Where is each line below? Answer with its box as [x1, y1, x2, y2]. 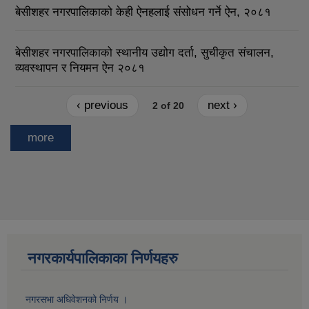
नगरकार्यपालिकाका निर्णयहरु [28, 249, 178, 267]
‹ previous [77, 99, 129, 112]
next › [207, 99, 237, 112]
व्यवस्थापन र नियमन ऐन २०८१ [15, 61, 145, 74]
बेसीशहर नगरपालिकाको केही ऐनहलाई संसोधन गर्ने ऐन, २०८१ [15, 5, 271, 19]
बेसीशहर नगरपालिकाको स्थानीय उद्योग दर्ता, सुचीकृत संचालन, [15, 46, 274, 59]
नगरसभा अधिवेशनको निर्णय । [26, 293, 128, 305]
